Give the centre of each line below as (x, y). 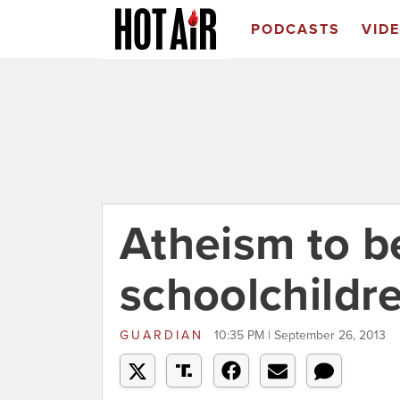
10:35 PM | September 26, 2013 (300, 335)
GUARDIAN (165, 335)
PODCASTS (295, 29)
